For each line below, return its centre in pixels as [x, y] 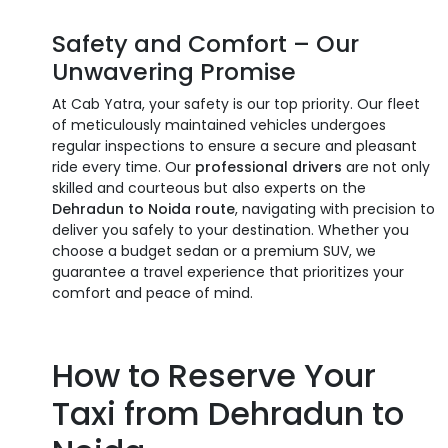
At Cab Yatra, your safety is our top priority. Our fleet [236, 103]
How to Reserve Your [214, 375]
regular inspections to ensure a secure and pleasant [234, 145]
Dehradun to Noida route [143, 208]
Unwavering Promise [174, 71]
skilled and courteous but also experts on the [209, 187]
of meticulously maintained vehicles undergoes [219, 124]
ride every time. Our [123, 166]
